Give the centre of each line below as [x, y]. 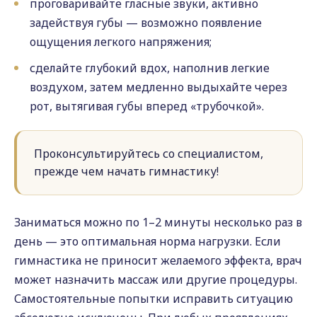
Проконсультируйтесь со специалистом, [149, 154]
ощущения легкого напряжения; [121, 42]
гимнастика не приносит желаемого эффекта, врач [158, 260]
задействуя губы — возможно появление [146, 23]
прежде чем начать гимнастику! [126, 171]
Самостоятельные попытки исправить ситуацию [154, 299]
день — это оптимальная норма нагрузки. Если [148, 241]
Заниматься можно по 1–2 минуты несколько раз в [158, 222]
